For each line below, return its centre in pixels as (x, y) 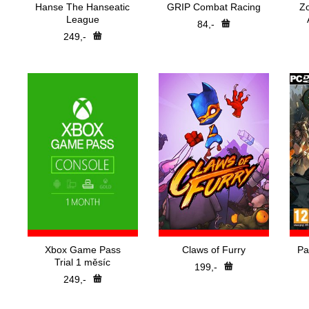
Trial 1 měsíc (83, 262)
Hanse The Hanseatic (83, 7)
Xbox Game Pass (83, 250)
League (83, 19)
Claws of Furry (214, 250)
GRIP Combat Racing (214, 7)
